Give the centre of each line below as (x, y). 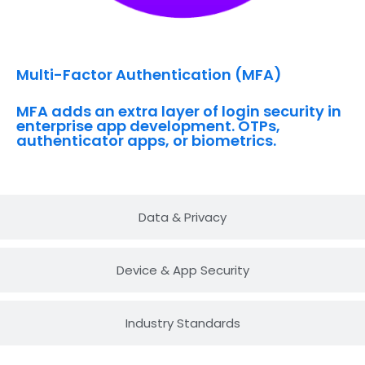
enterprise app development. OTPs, (148, 126)
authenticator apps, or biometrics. (146, 141)
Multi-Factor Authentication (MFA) (149, 75)
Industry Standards (182, 323)
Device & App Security (182, 270)
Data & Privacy (182, 218)
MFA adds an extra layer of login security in (179, 112)
